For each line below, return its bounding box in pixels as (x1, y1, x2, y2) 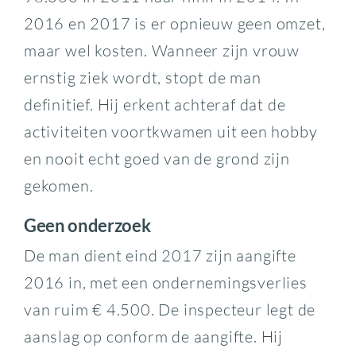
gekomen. (23, 175, 94, 195)
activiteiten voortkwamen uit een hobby (23, 121, 318, 141)
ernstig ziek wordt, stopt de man (23, 67, 261, 87)
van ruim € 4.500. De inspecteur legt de (23, 300, 316, 320)
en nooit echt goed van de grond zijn (23, 148, 290, 168)
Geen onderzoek (23, 214, 151, 236)
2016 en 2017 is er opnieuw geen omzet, (23, 13, 326, 33)
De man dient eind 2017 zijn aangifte (23, 246, 296, 266)
